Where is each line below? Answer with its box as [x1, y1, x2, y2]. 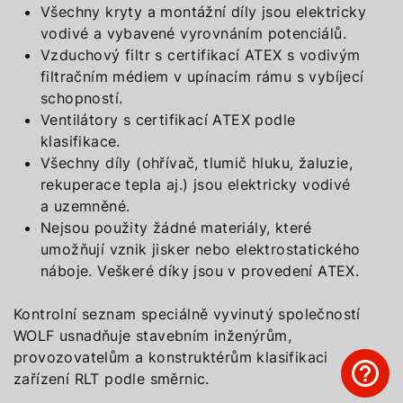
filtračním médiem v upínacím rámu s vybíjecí [40, 67, 364, 85]
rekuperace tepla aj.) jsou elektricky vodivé [40, 175, 351, 193]
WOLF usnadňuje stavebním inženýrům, [13, 327, 291, 345]
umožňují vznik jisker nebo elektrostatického [40, 240, 361, 258]
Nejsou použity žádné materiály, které [40, 219, 312, 237]
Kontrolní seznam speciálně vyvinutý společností [13, 305, 361, 323]
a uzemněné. [40, 197, 130, 215]
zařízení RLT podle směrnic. [13, 370, 210, 388]
